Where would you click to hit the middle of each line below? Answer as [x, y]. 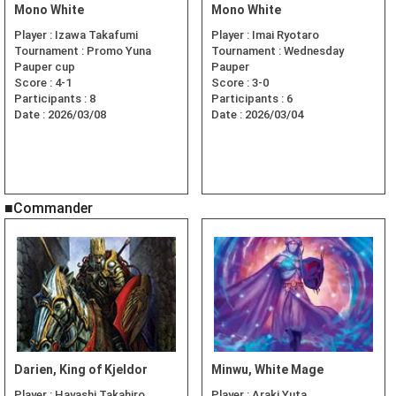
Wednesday [314, 51]
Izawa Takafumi [96, 35]
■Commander [49, 209]
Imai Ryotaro [286, 35]
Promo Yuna [119, 51]
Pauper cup [45, 67]
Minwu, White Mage [267, 370]
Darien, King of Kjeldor [81, 370]
